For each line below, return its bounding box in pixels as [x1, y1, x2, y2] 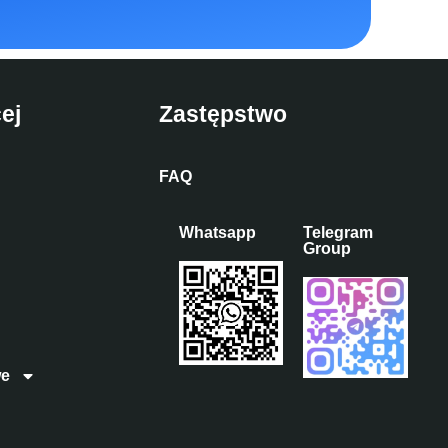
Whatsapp [178, 223, 256, 241]
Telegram [303, 223, 374, 241]
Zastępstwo [158, 100, 287, 127]
